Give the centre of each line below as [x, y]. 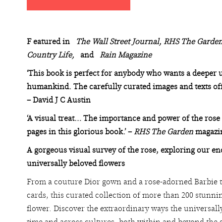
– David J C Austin [59, 100]
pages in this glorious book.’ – [80, 132]
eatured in [55, 42]
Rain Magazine [126, 55]
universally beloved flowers [76, 164]
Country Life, [54, 55]
